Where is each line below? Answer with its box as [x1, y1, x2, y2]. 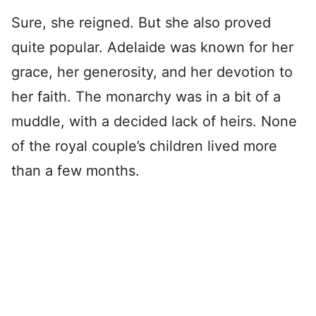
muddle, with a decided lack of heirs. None [11, 113, 297, 130]
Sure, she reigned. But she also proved [11, 14, 271, 31]
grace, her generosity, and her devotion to [11, 63, 293, 80]
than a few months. [11, 162, 140, 179]
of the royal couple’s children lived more [11, 138, 277, 154]
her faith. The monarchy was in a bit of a [11, 88, 281, 105]
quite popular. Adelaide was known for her [11, 39, 293, 56]
